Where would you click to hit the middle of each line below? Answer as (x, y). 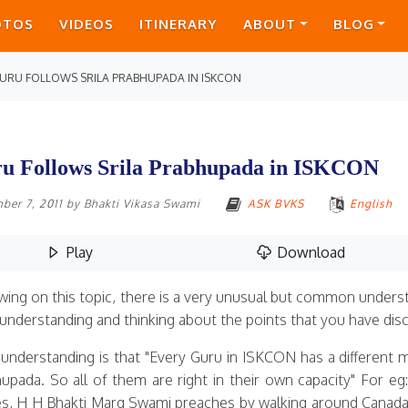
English (371, 204)
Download (309, 252)
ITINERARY (178, 24)
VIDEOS (86, 24)
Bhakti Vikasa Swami (142, 204)
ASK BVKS (276, 204)
